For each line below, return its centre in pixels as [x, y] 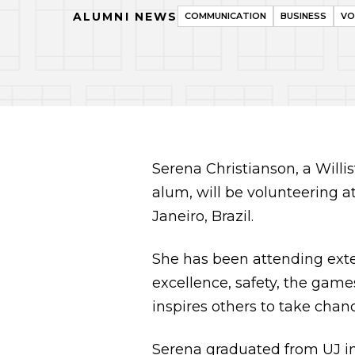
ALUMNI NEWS [126, 16]
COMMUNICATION [226, 16]
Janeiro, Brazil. [203, 216]
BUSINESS [304, 16]
